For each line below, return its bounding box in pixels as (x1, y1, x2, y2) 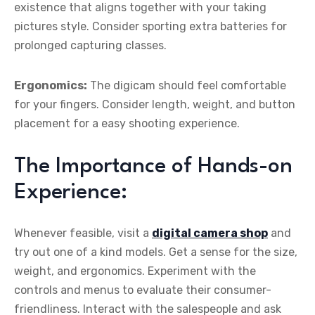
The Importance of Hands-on (14, 156, 292, 178)
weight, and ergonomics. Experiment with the (14, 264, 256, 278)
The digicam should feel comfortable (87, 79, 286, 93)
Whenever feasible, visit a (14, 226, 152, 240)
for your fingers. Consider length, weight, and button (14, 98, 295, 112)
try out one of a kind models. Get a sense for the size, (14, 245, 297, 259)
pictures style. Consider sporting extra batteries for (14, 20, 287, 34)
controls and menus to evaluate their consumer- (14, 283, 271, 297)
